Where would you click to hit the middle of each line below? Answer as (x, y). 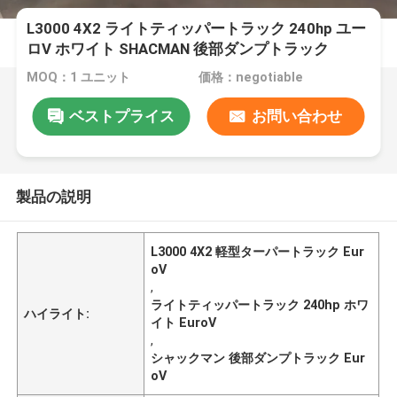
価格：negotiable (250, 78)
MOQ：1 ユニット (79, 78)
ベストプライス (121, 116)
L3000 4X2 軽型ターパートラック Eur (258, 251)
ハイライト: (57, 313)
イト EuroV (184, 322)
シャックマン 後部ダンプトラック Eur (258, 358)
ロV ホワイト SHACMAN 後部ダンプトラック (178, 49)
